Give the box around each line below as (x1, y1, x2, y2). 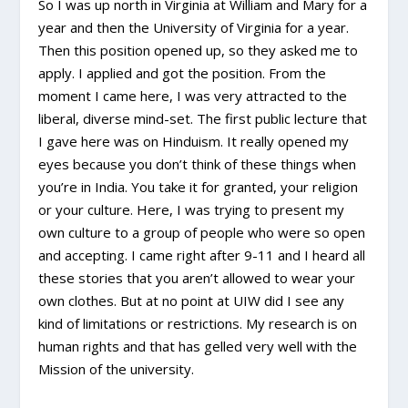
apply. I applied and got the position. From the (38, 64, 327, 83)
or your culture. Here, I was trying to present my (38, 200, 345, 219)
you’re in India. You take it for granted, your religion (38, 178, 359, 197)
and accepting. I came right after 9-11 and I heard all (38, 246, 366, 265)
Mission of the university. (38, 360, 195, 379)
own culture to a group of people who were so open (38, 223, 366, 242)
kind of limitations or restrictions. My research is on (38, 314, 358, 333)
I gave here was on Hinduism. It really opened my (38, 132, 350, 151)
